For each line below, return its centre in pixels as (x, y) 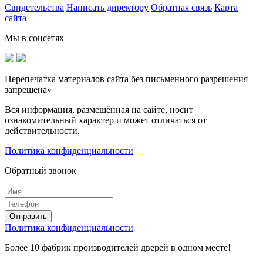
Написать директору (107, 8)
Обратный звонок (41, 171)
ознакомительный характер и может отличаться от (106, 120)
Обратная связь (181, 8)
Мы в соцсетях (34, 38)
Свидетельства (34, 8)
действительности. (42, 131)
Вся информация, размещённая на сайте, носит (99, 110)
